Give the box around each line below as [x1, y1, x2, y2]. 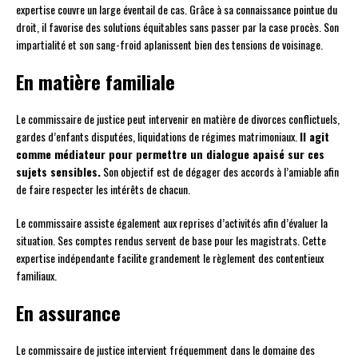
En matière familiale [16, 67, 175, 97]
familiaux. [16, 267, 57, 284]
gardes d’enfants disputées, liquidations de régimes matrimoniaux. [16, 128, 300, 145]
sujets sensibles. [16, 163, 101, 181]
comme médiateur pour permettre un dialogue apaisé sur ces [16, 145, 324, 163]
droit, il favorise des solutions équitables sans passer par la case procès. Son [16, 18, 339, 36]
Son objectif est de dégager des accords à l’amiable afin [101, 163, 339, 181]
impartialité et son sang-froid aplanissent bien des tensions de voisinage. [16, 36, 323, 54]
